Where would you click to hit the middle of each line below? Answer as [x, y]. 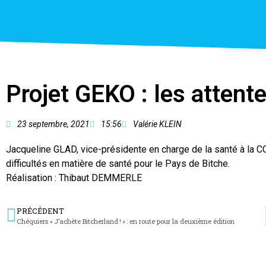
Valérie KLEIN [157, 124]
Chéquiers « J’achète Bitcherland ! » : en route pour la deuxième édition [126, 221]
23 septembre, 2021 [53, 124]
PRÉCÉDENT [40, 211]
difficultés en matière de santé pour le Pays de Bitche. [118, 164]
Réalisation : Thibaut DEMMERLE [74, 178]
